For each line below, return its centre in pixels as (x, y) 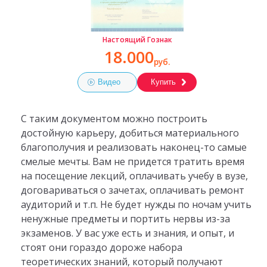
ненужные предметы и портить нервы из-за (125, 219)
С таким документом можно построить (114, 119)
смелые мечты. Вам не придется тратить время (132, 162)
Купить (163, 82)
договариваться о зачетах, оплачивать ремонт (132, 190)
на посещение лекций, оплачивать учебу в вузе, (134, 176)
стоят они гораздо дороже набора (101, 248)
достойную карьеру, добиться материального (130, 133)
